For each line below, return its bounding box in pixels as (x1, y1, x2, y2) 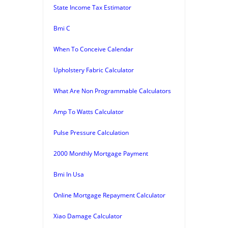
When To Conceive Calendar (53, 44, 133, 53)
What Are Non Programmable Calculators (53, 86, 171, 95)
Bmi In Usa (53, 169, 84, 179)
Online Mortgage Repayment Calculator (53, 190, 165, 199)
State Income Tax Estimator (53, 3, 131, 12)
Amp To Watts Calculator (53, 107, 124, 116)
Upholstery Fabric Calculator (53, 65, 134, 74)
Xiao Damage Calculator (53, 211, 122, 220)
